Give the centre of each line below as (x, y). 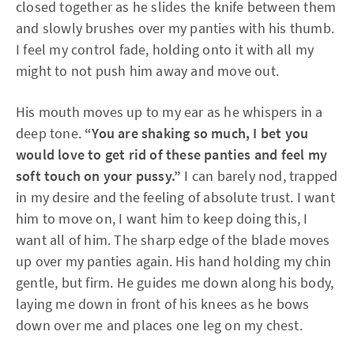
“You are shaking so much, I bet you (197, 133)
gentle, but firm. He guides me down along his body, (175, 282)
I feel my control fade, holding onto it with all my (165, 49)
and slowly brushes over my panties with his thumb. (175, 28)
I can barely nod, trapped (260, 176)
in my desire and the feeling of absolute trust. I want (175, 197)
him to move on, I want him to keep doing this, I (162, 218)
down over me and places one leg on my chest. (159, 325)
